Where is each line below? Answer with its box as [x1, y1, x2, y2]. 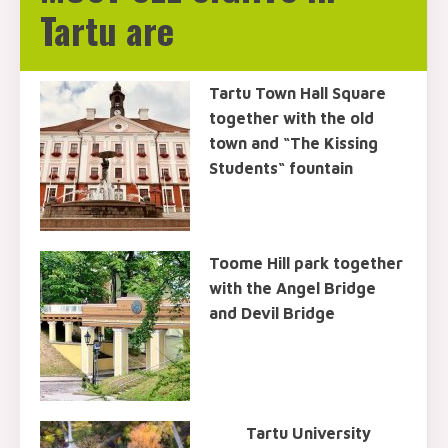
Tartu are [40, 3, 174, 56]
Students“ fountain [209, 159, 353, 177]
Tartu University [245, 424, 371, 442]
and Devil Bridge [209, 304, 335, 322]
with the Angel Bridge [209, 279, 376, 297]
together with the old [209, 109, 374, 127]
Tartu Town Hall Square [209, 84, 386, 102]
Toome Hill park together [209, 254, 403, 272]
